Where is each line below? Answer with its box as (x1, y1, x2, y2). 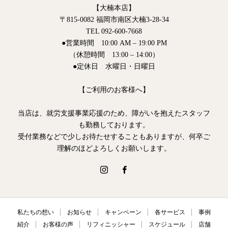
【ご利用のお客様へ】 (78, 85, 150, 94)
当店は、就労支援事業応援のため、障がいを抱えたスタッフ (18, 109, 210, 117)
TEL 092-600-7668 (86, 27, 142, 35)
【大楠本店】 (93, 4, 135, 12)
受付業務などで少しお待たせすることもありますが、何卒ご (18, 132, 210, 140)
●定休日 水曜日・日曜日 (73, 62, 155, 70)
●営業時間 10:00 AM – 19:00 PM (61, 39, 167, 47)
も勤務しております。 (78, 121, 150, 129)
